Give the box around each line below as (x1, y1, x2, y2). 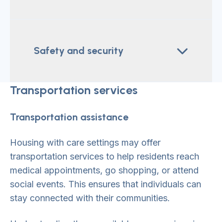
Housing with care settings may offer (10, 137, 161, 148)
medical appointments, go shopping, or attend (10, 165, 199, 175)
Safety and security (34, 45, 123, 56)
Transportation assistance (10, 111, 128, 123)
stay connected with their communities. (10, 193, 170, 203)
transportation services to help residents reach (10, 151, 199, 162)
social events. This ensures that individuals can (10, 179, 201, 189)
